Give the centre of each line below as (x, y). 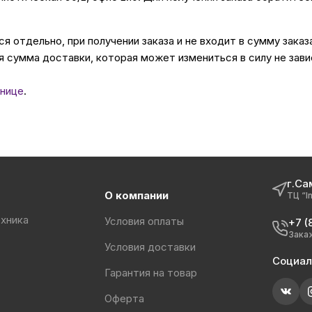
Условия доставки (150, 247)
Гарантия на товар (150, 273)
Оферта (124, 299)
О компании (136, 196)
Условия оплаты (144, 221)
